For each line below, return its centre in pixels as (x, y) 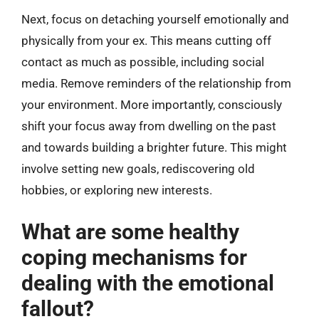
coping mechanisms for (134, 257)
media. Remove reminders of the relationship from (156, 83)
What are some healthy (130, 231)
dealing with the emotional (148, 283)
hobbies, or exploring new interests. (117, 190)
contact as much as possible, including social (143, 62)
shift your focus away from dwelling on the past (149, 126)
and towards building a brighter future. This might (154, 147)
